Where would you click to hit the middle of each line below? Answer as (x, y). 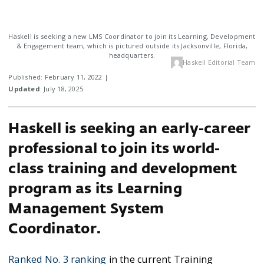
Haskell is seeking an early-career (130, 129)
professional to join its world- (114, 149)
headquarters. (132, 55)
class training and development (123, 169)
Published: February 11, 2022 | (58, 77)
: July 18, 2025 (62, 88)
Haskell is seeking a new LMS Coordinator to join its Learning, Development (132, 36)
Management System (86, 209)
